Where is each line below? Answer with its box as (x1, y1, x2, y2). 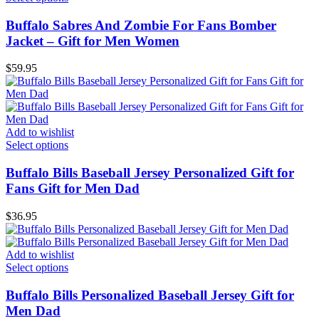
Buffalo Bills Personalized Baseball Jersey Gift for (6, 287, 294, 303)
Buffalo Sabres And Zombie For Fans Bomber (6, 17, 276, 33)
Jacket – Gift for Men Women (6, 33, 179, 48)
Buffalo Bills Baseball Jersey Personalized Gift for (6, 165, 294, 181)
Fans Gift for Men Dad (6, 181, 140, 197)
